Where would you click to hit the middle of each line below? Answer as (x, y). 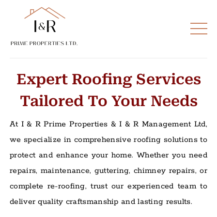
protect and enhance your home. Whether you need (108, 155)
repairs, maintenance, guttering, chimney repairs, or (108, 170)
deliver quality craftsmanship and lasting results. (101, 201)
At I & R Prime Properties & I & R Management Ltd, (108, 124)
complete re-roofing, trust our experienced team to (108, 186)
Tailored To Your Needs (108, 101)
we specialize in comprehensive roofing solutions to (108, 139)
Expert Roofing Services (108, 79)
